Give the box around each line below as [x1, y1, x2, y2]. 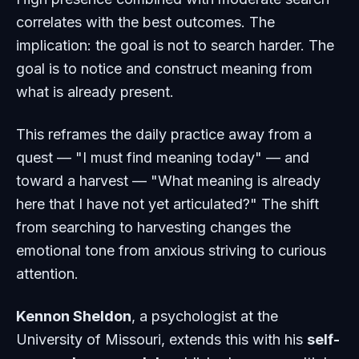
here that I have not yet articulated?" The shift [16, 196, 319, 212]
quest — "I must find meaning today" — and [16, 149, 309, 166]
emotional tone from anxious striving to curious [16, 242, 326, 259]
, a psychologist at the [131, 308, 278, 325]
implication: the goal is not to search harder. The [16, 37, 334, 54]
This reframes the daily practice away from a [16, 126, 312, 143]
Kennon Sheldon [16, 308, 131, 325]
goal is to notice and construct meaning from [16, 60, 313, 77]
